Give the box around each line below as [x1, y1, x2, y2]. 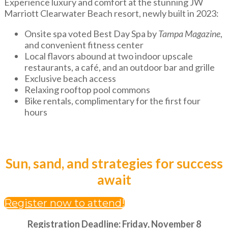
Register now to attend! [4, 197, 125, 209]
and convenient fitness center [24, 39, 144, 50]
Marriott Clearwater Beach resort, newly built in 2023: [4, 8, 219, 19]
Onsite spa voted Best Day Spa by [24, 28, 158, 39]
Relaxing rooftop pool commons [24, 84, 150, 95]
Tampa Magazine [158, 28, 220, 39]
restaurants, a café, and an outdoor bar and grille [24, 62, 216, 73]
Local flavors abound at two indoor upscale [24, 50, 193, 62]
